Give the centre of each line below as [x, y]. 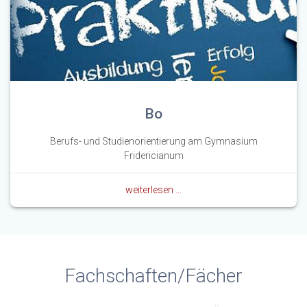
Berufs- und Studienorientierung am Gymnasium [153, 142]
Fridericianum [153, 156]
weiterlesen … [153, 190]
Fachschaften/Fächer [153, 276]
